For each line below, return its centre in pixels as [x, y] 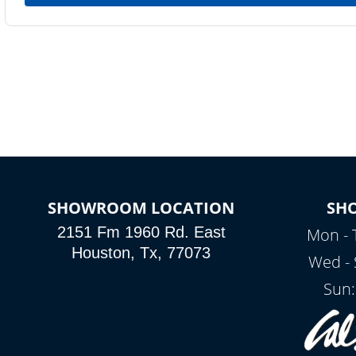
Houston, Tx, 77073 [141, 253]
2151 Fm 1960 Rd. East [141, 232]
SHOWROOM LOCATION [141, 208]
